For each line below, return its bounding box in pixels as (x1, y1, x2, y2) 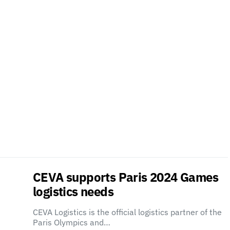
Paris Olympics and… (33, 217, 110, 227)
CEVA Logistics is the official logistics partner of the (33, 207, 222, 217)
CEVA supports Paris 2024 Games (33, 169, 218, 185)
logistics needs (33, 183, 113, 200)
